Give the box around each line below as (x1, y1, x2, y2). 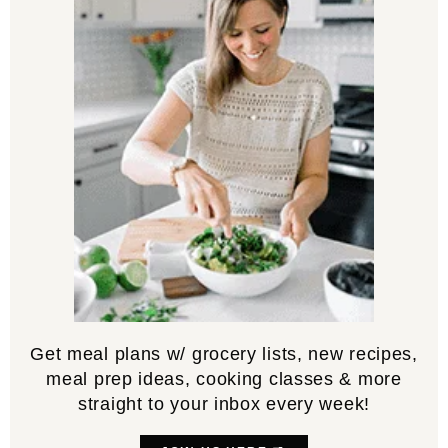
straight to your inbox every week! (78, 394, 370, 415)
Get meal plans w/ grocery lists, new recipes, (30, 344, 418, 365)
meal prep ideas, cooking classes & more (46, 369, 402, 390)
